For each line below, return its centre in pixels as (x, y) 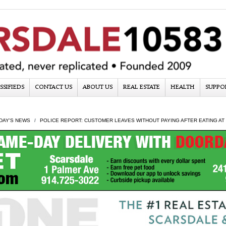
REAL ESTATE (142, 87)
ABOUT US (98, 87)
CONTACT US (53, 87)
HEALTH (183, 87)
